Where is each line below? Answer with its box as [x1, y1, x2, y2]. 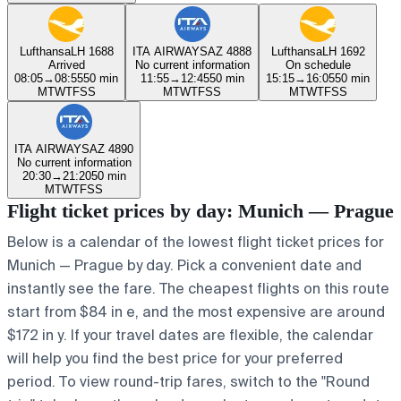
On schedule [285, 57, 351, 72]
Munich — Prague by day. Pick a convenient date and [7, 255, 362, 275]
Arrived [47, 57, 85, 72]
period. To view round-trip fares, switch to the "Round [7, 371, 370, 391]
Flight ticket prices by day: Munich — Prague [7, 199, 394, 222]
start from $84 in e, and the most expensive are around [7, 302, 385, 321]
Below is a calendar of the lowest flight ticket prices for [7, 232, 384, 252]
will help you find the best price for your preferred [7, 348, 343, 368]
